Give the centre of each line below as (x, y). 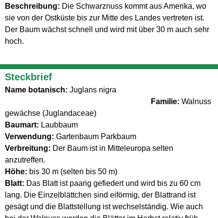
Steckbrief (28, 77)
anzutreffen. (25, 160)
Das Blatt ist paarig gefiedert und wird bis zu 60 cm (113, 183)
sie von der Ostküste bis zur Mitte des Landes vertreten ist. (105, 18)
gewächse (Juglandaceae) (51, 113)
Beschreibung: (33, 6)
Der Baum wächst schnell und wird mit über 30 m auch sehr (107, 29)
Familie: (166, 101)
